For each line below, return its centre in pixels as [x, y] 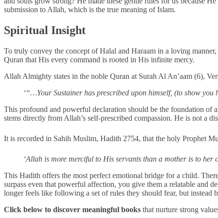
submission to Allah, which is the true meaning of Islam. [91, 9]
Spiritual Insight [46, 30]
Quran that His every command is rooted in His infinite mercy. [100, 59]
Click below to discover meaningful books [72, 209]
